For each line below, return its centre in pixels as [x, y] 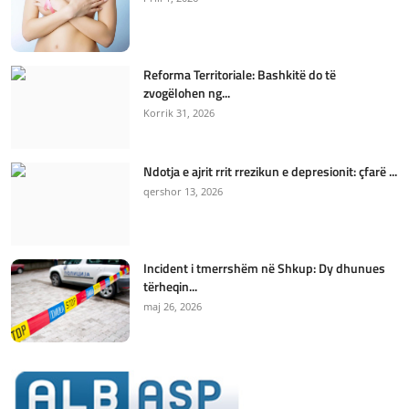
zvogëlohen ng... [187, 93]
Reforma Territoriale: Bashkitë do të [240, 75]
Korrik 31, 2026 [179, 113]
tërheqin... [170, 287]
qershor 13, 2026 [183, 192]
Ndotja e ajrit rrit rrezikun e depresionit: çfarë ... [270, 172]
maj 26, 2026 [173, 307]
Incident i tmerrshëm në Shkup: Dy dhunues [264, 268]
